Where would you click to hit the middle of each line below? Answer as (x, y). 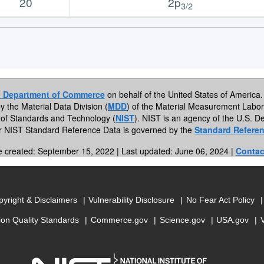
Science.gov (182, 220)
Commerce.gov (119, 220)
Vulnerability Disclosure (132, 200)
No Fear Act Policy (220, 200)
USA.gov (233, 220)
